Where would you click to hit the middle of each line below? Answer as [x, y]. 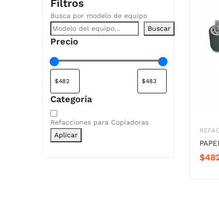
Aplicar [66, 135]
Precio [64, 41]
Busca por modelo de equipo [99, 15]
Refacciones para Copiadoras [99, 122]
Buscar [159, 28]
